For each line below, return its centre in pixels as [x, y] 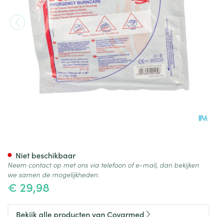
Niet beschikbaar [46, 155]
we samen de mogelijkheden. [54, 174]
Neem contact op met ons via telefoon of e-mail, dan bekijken [103, 165]
